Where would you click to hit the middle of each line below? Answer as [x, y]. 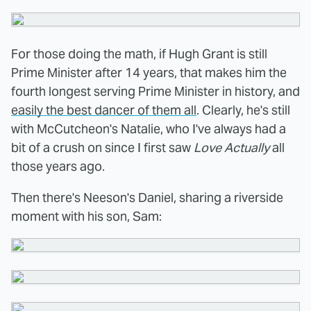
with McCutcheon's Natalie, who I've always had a [149, 128]
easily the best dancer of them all [104, 110]
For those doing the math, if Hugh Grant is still [139, 53]
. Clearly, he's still [243, 110]
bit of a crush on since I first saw [102, 147]
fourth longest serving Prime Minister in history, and [155, 91]
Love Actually [232, 147]
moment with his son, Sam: [86, 216]
